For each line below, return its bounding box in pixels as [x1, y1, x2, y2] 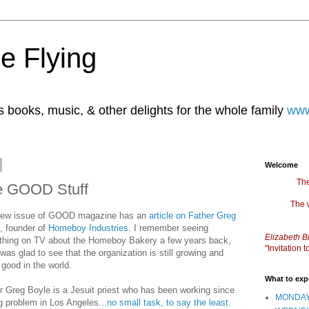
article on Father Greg [149, 210, 236, 221]
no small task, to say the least [107, 297, 228, 308]
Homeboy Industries [48, 222, 128, 233]
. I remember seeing [128, 222, 208, 233]
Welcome [265, 161, 298, 169]
